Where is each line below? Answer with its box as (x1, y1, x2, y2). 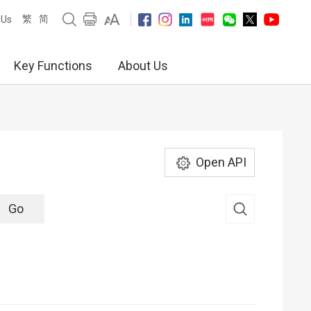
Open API (195, 155, 246, 169)
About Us (118, 58, 168, 73)
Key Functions (14, 58, 92, 73)
